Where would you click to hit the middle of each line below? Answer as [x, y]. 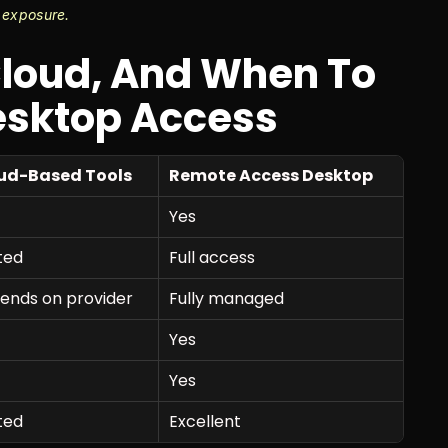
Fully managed [226, 298]
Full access [212, 257]
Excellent [205, 421]
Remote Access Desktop [271, 175]
